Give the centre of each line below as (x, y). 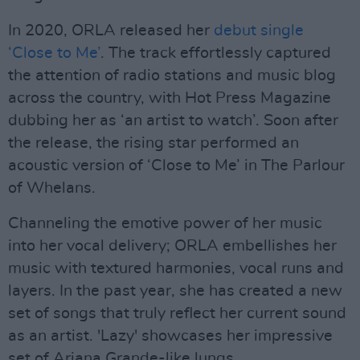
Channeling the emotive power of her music (165, 223)
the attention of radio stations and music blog (172, 76)
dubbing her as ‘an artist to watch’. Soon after (173, 121)
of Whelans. (52, 188)
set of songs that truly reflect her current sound (177, 313)
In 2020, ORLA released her (111, 31)
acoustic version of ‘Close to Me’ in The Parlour (176, 166)
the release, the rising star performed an (153, 143)
